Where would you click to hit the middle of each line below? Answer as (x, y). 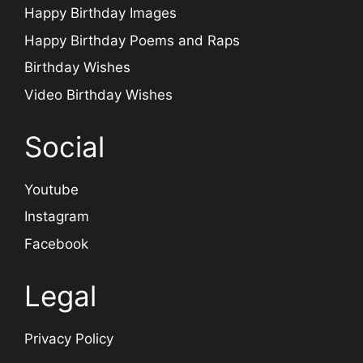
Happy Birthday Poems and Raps (132, 40)
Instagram (57, 217)
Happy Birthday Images (100, 13)
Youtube (51, 189)
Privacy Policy (69, 338)
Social (64, 146)
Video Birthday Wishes (98, 94)
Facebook (56, 243)
